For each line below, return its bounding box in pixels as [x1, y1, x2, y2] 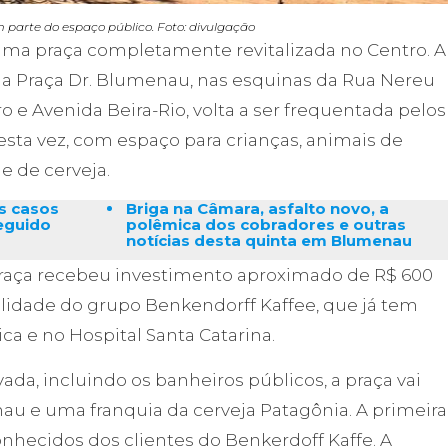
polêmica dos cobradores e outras [125, 215, 406, 235]
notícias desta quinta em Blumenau [125, 231, 416, 251]
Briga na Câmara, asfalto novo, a [125, 199, 389, 219]
